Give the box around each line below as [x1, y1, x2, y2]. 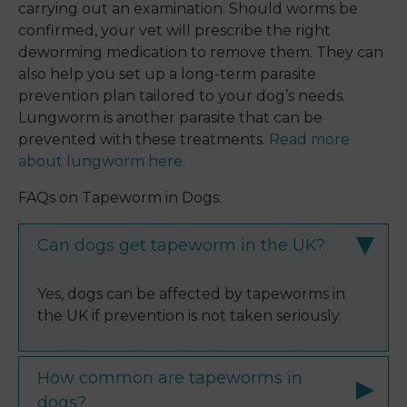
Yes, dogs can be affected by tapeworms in [37, 285, 345, 303]
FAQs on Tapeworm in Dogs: [18, 189, 222, 207]
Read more [269, 131, 350, 149]
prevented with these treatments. [18, 131, 269, 149]
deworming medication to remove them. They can [18, 44, 383, 62]
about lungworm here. [18, 153, 185, 171]
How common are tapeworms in [37, 368, 303, 389]
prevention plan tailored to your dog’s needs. [18, 87, 345, 105]
